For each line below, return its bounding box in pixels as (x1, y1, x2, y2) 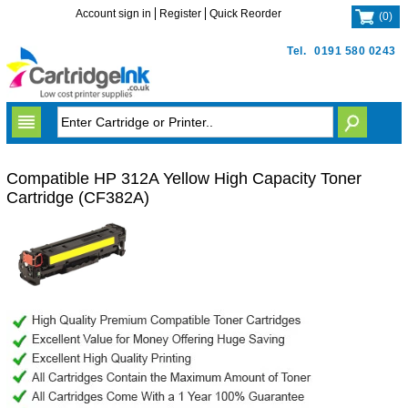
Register (159, 7, 202, 20)
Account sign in (76, 7, 152, 20)
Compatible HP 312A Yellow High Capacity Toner (5, 169, 362, 188)
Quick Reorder (209, 7, 282, 20)
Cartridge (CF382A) (5, 189, 149, 207)
